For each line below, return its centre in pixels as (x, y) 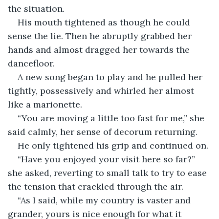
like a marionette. (46, 104)
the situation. (37, 8)
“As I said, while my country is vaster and (105, 200)
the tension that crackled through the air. (96, 186)
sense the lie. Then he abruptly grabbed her (101, 36)
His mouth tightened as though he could (105, 22)
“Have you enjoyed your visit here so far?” (108, 159)
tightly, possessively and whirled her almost (102, 90)
